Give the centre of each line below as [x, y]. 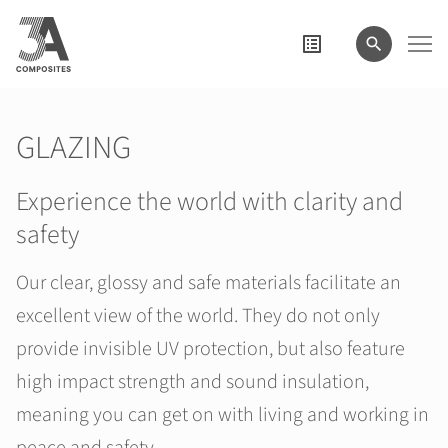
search [40, 17]
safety [47, 234]
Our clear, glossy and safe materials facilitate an [208, 283]
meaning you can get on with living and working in [222, 415]
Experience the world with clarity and [209, 201]
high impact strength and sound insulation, [192, 382]
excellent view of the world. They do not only [198, 316]
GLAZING [73, 148]
